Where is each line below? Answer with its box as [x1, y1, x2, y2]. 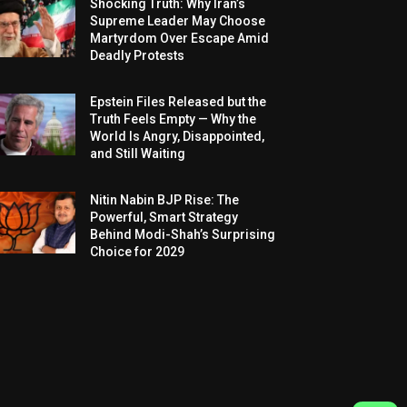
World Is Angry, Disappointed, [90, 129, 265, 144]
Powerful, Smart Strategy [90, 210, 239, 225]
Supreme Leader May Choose [90, 14, 266, 29]
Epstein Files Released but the [90, 94, 267, 110]
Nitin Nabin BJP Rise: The [90, 193, 240, 208]
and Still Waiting [90, 146, 186, 162]
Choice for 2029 [90, 244, 185, 260]
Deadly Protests [90, 48, 185, 64]
